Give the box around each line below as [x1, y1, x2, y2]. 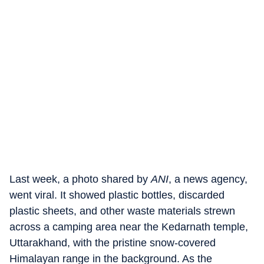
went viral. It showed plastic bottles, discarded [9, 189, 225, 201]
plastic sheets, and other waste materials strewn [9, 205, 235, 217]
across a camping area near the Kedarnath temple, [9, 221, 248, 233]
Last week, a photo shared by [9, 173, 151, 185]
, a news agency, [169, 173, 247, 185]
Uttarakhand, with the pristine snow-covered [9, 237, 216, 249]
